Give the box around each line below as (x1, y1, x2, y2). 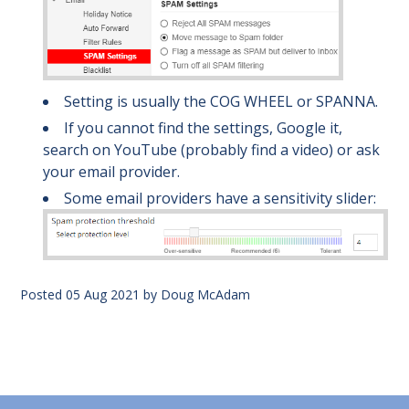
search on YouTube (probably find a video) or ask (43, 140, 380, 161)
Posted (20, 285, 66, 303)
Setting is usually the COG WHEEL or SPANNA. (64, 91, 378, 112)
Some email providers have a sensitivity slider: (64, 188, 380, 209)
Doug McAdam (161, 285, 250, 303)
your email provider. (43, 162, 180, 183)
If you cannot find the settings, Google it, (64, 118, 342, 139)
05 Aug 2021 (66, 285, 140, 303)
